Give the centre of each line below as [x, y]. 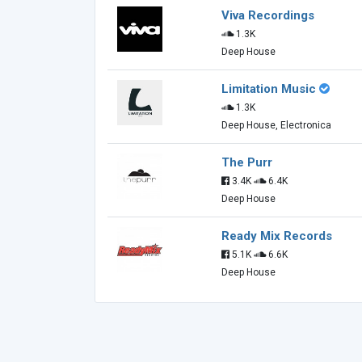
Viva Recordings [268, 15]
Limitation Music [269, 89]
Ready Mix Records [277, 236]
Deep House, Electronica [276, 125]
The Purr [247, 162]
